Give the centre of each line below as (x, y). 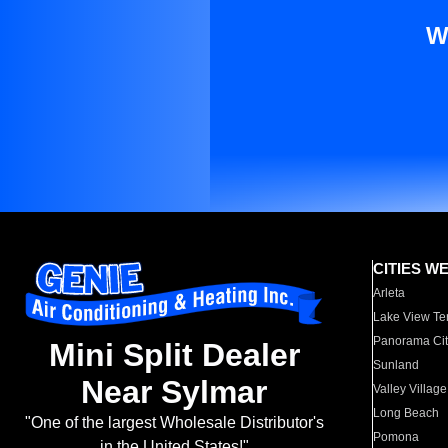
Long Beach (406, 413)
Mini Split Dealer (174, 355)
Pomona (396, 437)
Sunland (396, 365)
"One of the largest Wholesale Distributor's (174, 423)
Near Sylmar (174, 392)
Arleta (389, 293)
